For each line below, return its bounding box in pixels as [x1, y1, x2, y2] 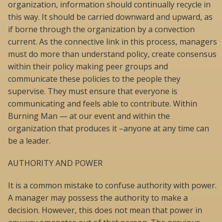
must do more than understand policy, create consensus [8, 49, 217, 60]
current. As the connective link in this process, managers [8, 36, 217, 48]
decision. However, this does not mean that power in [8, 205, 202, 216]
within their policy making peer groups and [8, 61, 168, 72]
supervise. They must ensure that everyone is [8, 86, 177, 97]
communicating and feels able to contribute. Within [8, 98, 197, 110]
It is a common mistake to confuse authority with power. [8, 180, 217, 191]
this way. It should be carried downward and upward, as [8, 11, 213, 23]
